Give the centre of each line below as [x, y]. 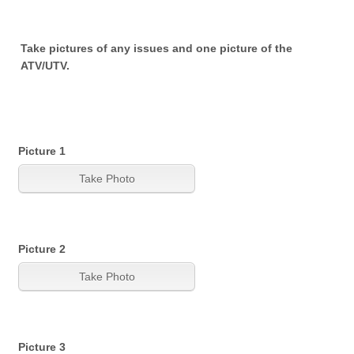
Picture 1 [42, 151]
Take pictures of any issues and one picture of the [157, 48]
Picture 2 [42, 249]
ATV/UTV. [45, 66]
